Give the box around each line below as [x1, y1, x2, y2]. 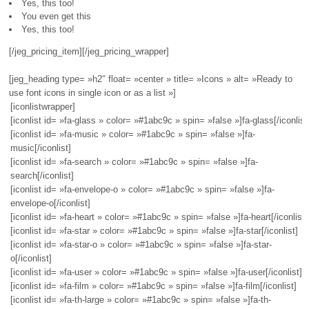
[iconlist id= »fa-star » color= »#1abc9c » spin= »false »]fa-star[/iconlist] [10, 226, 298, 237]
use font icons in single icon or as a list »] [8, 88, 176, 99]
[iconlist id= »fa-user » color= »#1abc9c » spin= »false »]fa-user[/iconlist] [10, 267, 302, 278]
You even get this [21, 11, 91, 22]
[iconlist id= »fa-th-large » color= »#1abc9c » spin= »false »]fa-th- [10, 295, 271, 306]
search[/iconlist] [10, 170, 74, 181]
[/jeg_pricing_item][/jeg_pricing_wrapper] [8, 46, 169, 57]
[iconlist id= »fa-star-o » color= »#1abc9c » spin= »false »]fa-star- [10, 239, 272, 250]
